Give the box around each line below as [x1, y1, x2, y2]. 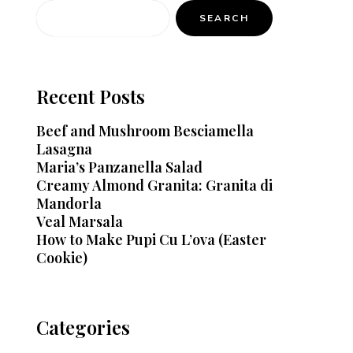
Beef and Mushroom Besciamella [36, 121, 254, 140]
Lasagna [36, 139, 92, 158]
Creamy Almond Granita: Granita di [36, 176, 273, 195]
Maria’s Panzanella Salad [36, 158, 203, 176]
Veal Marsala [36, 212, 123, 231]
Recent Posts [36, 84, 145, 109]
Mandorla [36, 194, 102, 213]
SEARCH [199, 12, 249, 24]
